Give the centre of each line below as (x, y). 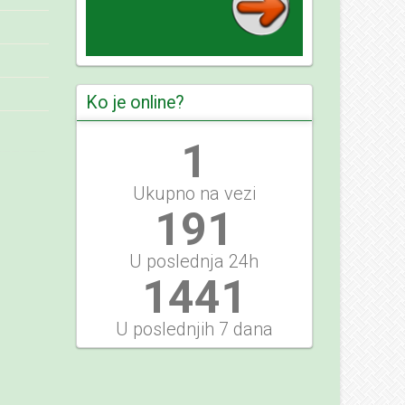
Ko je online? (135, 103)
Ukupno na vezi (194, 193)
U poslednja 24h (194, 261)
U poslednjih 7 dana (194, 329)
